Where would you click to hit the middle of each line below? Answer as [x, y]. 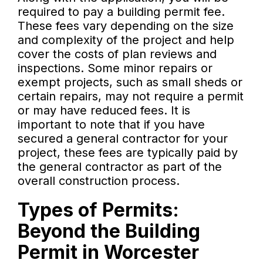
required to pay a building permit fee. [121, 12]
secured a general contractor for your [123, 139]
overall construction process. [99, 181]
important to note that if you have [111, 125]
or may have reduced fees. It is [104, 111]
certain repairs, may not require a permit [131, 97]
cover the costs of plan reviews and [117, 54]
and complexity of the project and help [126, 40]
